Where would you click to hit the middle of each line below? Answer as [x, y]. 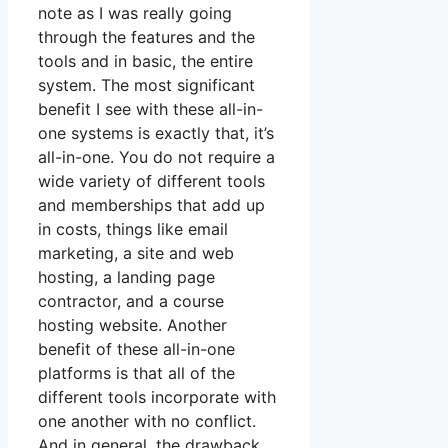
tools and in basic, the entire [145, 61]
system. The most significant [146, 85]
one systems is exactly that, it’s [156, 133]
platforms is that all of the [136, 373]
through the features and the [146, 37]
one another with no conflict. [147, 421]
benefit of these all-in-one [136, 349]
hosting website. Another [132, 325]
